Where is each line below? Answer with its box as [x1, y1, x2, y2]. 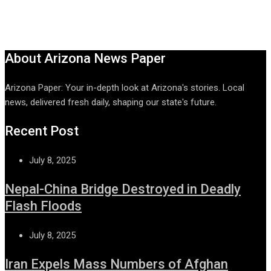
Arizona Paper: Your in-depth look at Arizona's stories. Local [5, 82, 244, 93]
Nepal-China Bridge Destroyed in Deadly [5, 181, 241, 197]
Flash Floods [5, 198, 82, 214]
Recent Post [5, 123, 79, 139]
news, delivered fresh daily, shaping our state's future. [5, 96, 217, 108]
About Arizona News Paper [5, 50, 166, 66]
